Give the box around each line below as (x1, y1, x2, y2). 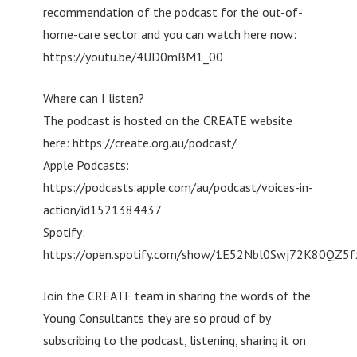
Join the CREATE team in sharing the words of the (42, 287, 311, 304)
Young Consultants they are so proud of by (42, 309, 270, 326)
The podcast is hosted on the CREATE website (42, 112, 292, 128)
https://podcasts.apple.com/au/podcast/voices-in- (42, 178, 313, 195)
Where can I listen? (42, 89, 144, 106)
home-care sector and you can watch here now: (42, 25, 296, 42)
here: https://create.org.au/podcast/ (42, 134, 237, 151)
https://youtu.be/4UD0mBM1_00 (42, 48, 223, 65)
